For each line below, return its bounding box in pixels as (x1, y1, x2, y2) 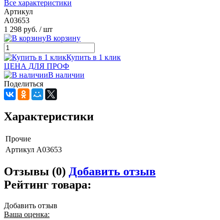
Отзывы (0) (4, 165, 69, 178)
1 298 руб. (4, 25, 37, 33)
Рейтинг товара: (4, 178, 91, 192)
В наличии (48, 70, 84, 79)
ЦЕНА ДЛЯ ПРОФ (4, 61, 69, 70)
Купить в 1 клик (66, 53, 121, 61)
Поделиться (4, 79, 43, 88)
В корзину (46, 33, 81, 42)
